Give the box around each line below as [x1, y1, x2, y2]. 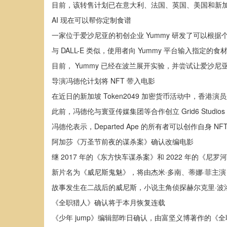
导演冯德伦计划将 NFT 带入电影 [52, 75, 155, 86]
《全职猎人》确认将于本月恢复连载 [52, 197, 165, 207]
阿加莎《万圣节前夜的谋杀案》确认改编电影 [52, 136, 194, 146]
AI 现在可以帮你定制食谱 [52, 15, 131, 25]
